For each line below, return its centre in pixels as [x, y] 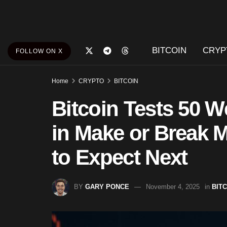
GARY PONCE [107, 186]
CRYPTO [91, 81]
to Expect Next [120, 157]
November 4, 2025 [173, 186]
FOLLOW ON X [39, 51]
